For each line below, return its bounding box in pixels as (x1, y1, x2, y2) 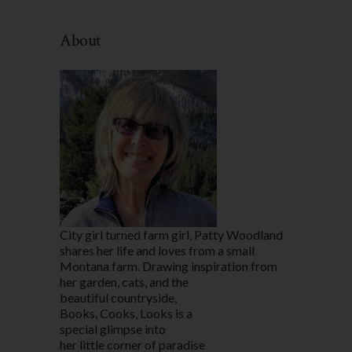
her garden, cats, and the (60, 274, 189, 289)
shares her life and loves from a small (60, 243, 255, 258)
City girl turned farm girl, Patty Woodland (60, 227, 283, 242)
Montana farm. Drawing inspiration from (60, 258, 277, 273)
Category (59, 16, 115, 31)
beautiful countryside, (60, 290, 177, 305)
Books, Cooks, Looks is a (60, 306, 192, 321)
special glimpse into (60, 321, 166, 336)
